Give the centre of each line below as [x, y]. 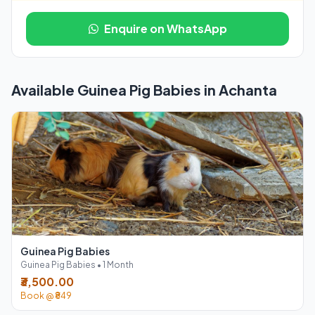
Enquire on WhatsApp [165, 28]
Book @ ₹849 [46, 296]
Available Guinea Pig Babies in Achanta [144, 90]
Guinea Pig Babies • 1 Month [77, 265]
